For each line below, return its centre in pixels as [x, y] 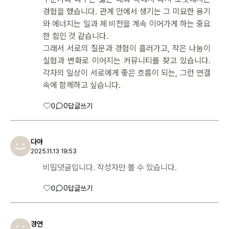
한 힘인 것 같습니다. [76, 36]
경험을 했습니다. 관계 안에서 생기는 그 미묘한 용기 [127, 11]
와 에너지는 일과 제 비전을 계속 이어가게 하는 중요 [127, 24]
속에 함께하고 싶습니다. [82, 85]
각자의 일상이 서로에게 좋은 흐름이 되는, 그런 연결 [127, 73]
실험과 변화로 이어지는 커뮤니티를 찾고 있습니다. [127, 60]
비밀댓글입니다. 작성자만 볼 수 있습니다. [110, 167]
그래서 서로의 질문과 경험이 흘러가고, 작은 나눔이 [127, 48]
